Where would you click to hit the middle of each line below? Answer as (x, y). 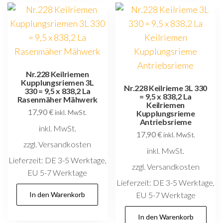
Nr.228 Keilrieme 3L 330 (166, 88)
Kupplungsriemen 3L (57, 82)
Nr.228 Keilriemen (57, 74)
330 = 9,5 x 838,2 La (57, 91)
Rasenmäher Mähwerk (57, 99)
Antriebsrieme (166, 121)
